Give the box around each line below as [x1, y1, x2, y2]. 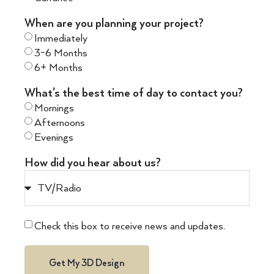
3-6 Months [34, 47, 87, 60]
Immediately [34, 32, 87, 45]
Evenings [34, 131, 73, 144]
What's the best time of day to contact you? [24, 86, 243, 101]
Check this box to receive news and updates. [34, 220, 225, 233]
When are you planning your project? [24, 17, 204, 31]
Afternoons [34, 117, 85, 130]
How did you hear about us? [24, 156, 161, 171]
